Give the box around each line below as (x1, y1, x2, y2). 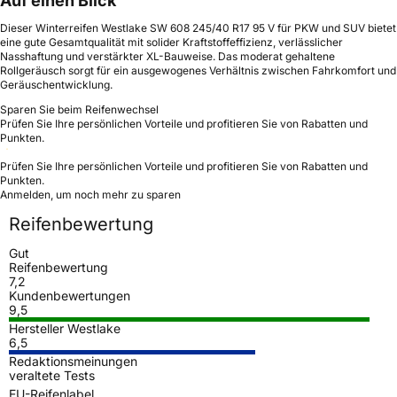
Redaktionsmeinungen (9, 353, 137, 369)
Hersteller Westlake (9, 320, 121, 336)
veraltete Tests (9, 367, 95, 383)
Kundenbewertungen (9, 287, 130, 303)
